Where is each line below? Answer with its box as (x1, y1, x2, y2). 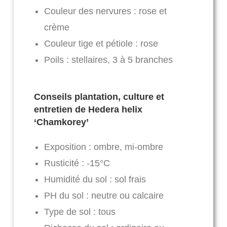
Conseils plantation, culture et (33, 92, 164, 102)
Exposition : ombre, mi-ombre (44, 142, 163, 153)
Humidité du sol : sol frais (44, 174, 146, 185)
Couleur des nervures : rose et (44, 6, 167, 17)
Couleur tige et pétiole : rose (44, 39, 158, 49)
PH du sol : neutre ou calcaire (44, 191, 164, 201)
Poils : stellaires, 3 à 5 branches (44, 55, 173, 65)
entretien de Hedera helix (33, 104, 142, 115)
